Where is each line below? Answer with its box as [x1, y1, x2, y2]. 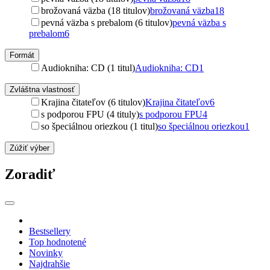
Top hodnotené [29, 236, 86, 247]
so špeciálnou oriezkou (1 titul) [41, 121, 158, 131]
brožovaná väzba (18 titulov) [41, 5, 150, 16]
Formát [10, 51, 34, 60]
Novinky [29, 247, 63, 258]
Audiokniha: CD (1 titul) [41, 63, 135, 73]
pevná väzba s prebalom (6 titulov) [41, 17, 172, 28]
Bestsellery [29, 225, 71, 236]
